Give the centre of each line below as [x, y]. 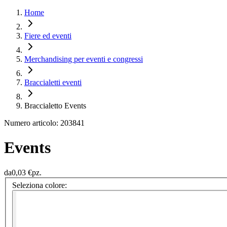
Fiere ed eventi [48, 36]
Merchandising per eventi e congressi [84, 59]
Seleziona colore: [40, 185]
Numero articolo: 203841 [44, 123]
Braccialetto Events [55, 106]
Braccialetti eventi [53, 82]
